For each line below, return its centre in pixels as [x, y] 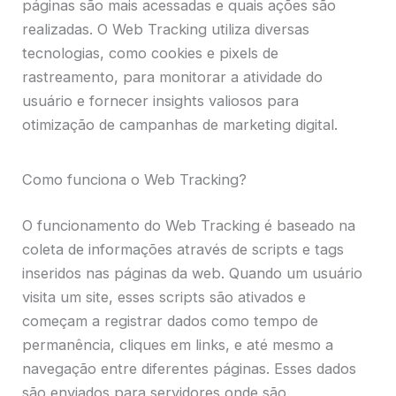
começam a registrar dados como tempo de [171, 320]
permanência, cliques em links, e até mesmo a [178, 344]
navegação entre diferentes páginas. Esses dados [190, 368]
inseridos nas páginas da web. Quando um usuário [193, 273]
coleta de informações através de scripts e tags [183, 249]
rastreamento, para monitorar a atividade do [173, 77]
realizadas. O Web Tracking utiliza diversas [166, 30]
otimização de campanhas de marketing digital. [180, 125]
